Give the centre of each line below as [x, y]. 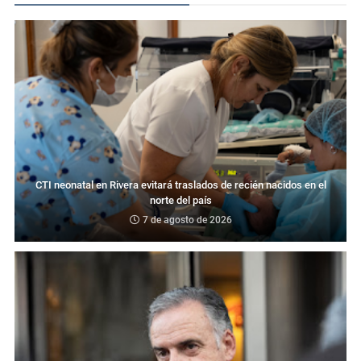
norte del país [180, 200]
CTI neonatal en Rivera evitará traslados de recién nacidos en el [180, 185]
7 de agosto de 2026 [187, 220]
